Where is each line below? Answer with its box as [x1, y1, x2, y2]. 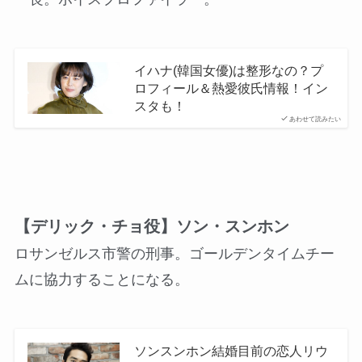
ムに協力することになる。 [14, 271, 189, 288]
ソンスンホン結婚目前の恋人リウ [133, 343, 328, 358]
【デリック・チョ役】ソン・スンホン [14, 217, 289, 235]
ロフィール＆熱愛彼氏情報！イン [133, 81, 328, 96]
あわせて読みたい [289, 116, 342, 124]
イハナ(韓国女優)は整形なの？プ [133, 63, 323, 78]
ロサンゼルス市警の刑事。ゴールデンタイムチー [14, 245, 335, 262]
